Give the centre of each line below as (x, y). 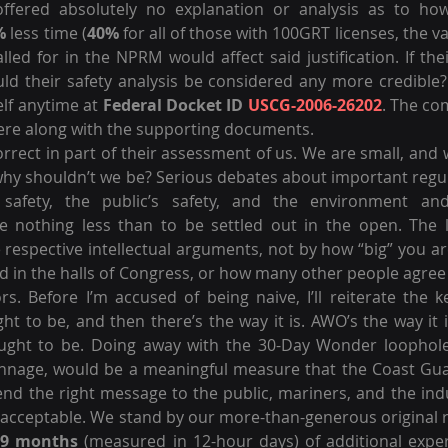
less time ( (46, 33)
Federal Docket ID (175, 105)
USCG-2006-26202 (314, 105)
